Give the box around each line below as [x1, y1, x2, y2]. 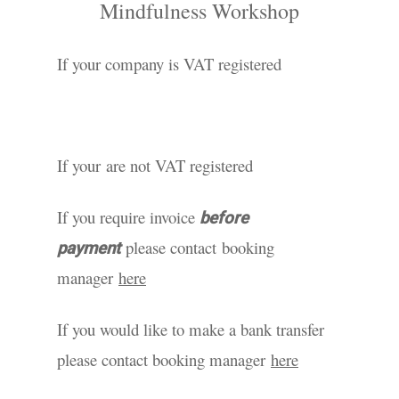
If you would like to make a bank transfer [57, 318, 324, 340]
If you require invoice [57, 206, 199, 228]
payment [57, 239, 120, 258]
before [199, 208, 248, 228]
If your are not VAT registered [57, 154, 253, 176]
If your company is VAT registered [57, 53, 291, 75]
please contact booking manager [57, 348, 271, 370]
